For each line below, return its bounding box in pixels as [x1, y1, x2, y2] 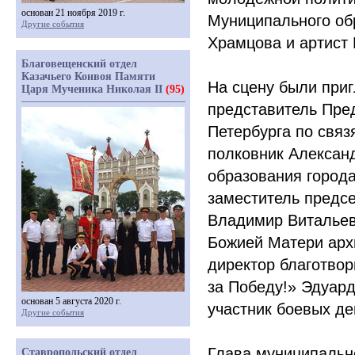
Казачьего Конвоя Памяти [21, 71, 155, 82]
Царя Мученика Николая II [21, 83, 166, 95]
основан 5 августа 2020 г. [21, 296, 121, 307]
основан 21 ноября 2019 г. [21, 7, 125, 18]
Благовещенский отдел [21, 58, 137, 70]
